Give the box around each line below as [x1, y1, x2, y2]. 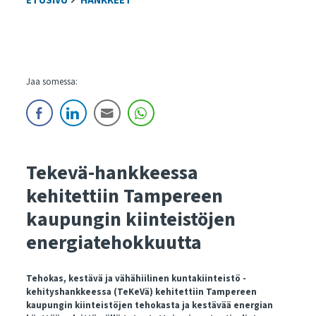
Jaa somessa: [25, 75, 78, 88]
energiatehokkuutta [25, 229, 202, 257]
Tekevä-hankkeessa [25, 159, 198, 187]
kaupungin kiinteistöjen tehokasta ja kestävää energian [25, 299, 273, 312]
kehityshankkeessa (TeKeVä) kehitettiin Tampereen [25, 286, 257, 298]
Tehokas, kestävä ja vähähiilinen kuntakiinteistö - [25, 272, 246, 285]
